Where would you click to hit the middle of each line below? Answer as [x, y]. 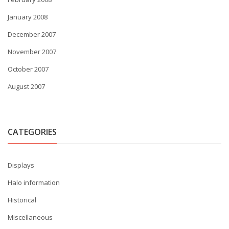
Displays [21, 165]
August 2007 [26, 86]
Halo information [34, 182]
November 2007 [32, 52]
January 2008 [28, 17]
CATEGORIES [32, 132]
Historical [22, 200]
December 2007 [32, 34]
